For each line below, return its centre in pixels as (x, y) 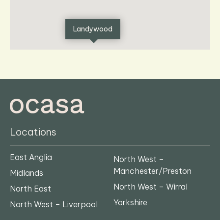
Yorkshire (130, 202)
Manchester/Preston (152, 171)
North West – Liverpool (54, 204)
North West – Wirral (151, 186)
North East (30, 188)
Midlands (27, 173)
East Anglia (31, 157)
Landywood (93, 29)
